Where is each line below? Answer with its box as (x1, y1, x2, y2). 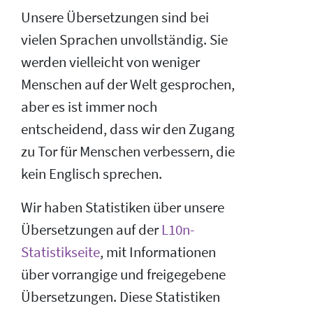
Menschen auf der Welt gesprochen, (21, 75, 235, 94)
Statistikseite (21, 242, 100, 261)
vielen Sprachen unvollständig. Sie (21, 30, 228, 49)
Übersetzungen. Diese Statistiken (21, 287, 220, 306)
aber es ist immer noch (21, 97, 157, 116)
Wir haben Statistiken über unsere (21, 198, 224, 217)
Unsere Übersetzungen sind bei (21, 8, 209, 27)
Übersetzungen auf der (21, 220, 161, 239)
